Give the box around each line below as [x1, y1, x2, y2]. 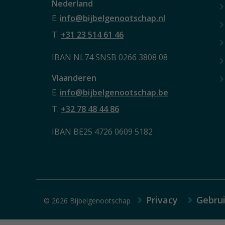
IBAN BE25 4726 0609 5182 [52, 126, 153, 137]
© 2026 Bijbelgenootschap [44, 195, 133, 205]
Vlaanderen [52, 72, 96, 83]
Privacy [146, 193, 178, 206]
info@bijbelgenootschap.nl [60, 12, 165, 24]
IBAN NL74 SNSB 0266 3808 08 [52, 51, 168, 63]
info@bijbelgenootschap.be [60, 86, 168, 98]
